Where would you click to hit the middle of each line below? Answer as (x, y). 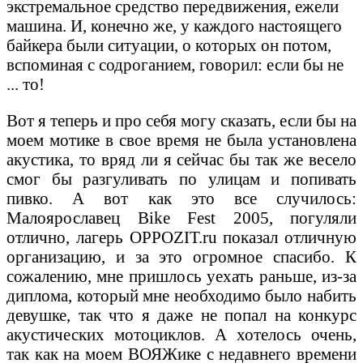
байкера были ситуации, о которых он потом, (169, 45)
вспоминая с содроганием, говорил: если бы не (175, 64)
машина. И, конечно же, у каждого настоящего (174, 25)
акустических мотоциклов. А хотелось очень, (181, 334)
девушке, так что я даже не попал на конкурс (181, 314)
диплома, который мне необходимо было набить (181, 295)
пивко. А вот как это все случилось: (181, 198)
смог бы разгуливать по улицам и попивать (181, 178)
